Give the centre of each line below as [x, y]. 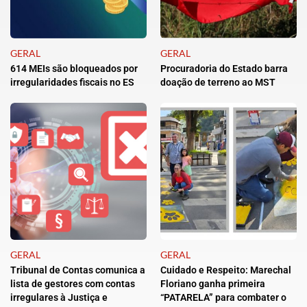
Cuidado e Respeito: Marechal [226, 270]
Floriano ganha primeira [213, 284]
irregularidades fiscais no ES [72, 83]
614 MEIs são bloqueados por [74, 69]
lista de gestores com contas [73, 284]
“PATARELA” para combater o [223, 298]
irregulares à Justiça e [59, 298]
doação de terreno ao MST [218, 83]
